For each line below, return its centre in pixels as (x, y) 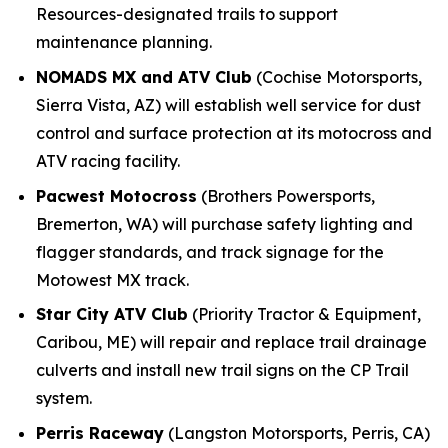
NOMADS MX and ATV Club (144, 76)
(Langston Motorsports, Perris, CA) (297, 432)
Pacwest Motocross (116, 195)
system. (64, 398)
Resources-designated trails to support (187, 14)
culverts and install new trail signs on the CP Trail (222, 370)
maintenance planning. (124, 42)
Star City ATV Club (112, 314)
